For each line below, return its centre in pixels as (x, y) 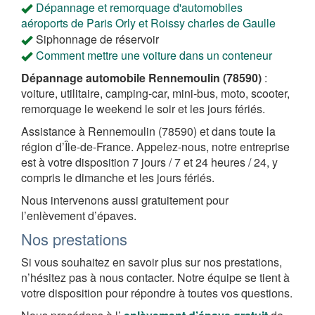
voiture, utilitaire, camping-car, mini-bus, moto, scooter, (155, 93)
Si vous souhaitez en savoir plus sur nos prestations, (152, 262)
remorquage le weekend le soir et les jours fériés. (143, 108)
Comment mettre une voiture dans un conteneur (154, 55)
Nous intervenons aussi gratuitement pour (125, 200)
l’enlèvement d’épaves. (79, 215)
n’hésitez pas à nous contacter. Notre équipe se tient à (155, 277)
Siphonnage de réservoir (97, 39)
